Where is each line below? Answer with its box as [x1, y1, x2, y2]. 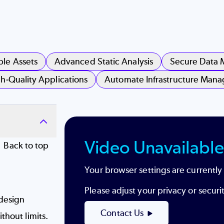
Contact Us [100, 207, 144, 219]
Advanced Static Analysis [54, 56, 153, 67]
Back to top [3, 140, 49, 151]
